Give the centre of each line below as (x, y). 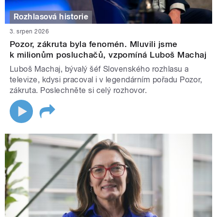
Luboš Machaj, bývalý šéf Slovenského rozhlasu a (99, 69)
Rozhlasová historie (51, 17)
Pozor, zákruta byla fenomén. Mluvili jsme (94, 44)
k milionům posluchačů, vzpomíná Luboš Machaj (108, 54)
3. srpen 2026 (30, 31)
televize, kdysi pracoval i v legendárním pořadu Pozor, (106, 79)
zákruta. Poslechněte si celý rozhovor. (78, 90)
